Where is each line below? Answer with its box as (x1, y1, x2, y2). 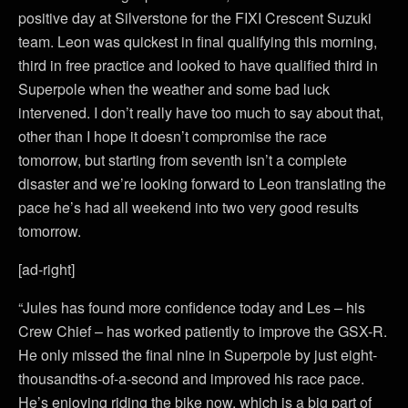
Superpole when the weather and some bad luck (18, 78, 330, 99)
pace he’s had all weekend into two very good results (18, 197, 359, 218)
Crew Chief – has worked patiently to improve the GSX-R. (18, 321, 387, 342)
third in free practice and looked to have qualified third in (18, 55, 378, 76)
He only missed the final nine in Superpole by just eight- (18, 344, 377, 365)
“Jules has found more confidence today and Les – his (18, 297, 365, 318)
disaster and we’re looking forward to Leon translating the (18, 173, 386, 194)
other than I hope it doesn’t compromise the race (18, 126, 327, 147)
